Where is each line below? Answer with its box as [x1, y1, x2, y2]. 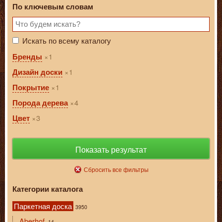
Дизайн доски [12, 66, 62, 77]
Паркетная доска [14, 200, 72, 211]
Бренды [12, 51, 42, 62]
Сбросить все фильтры [83, 165, 149, 173]
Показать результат [75, 143, 147, 155]
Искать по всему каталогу [22, 35, 111, 46]
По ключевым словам [12, 1, 93, 12]
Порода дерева [12, 97, 68, 108]
